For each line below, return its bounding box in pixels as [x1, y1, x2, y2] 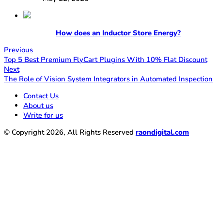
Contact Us [23, 91, 59, 101]
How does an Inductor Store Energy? [56, 28, 181, 38]
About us [23, 100, 53, 110]
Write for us [23, 110, 63, 120]
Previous [4, 45, 33, 55]
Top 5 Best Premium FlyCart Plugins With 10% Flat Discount [4, 54, 207, 64]
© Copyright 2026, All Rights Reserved [4, 127, 136, 137]
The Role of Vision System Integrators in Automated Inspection [4, 74, 213, 84]
